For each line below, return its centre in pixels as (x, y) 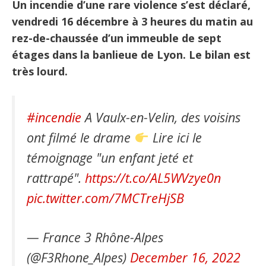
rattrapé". (56, 178)
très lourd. (40, 71)
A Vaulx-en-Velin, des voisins (161, 117)
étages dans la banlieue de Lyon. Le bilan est (131, 55)
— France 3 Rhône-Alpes (95, 237)
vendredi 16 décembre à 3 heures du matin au (132, 21)
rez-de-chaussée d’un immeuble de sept (117, 38)
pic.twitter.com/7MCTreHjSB (105, 198)
